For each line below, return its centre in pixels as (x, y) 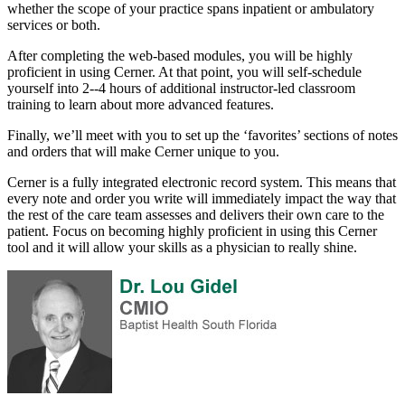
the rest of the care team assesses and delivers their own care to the (196, 215)
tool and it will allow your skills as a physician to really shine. (191, 248)
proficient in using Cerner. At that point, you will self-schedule (184, 72)
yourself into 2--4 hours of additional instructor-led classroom (181, 89)
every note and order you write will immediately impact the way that (202, 199)
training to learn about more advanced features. (141, 105)
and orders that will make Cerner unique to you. (143, 152)
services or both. (54, 25)
